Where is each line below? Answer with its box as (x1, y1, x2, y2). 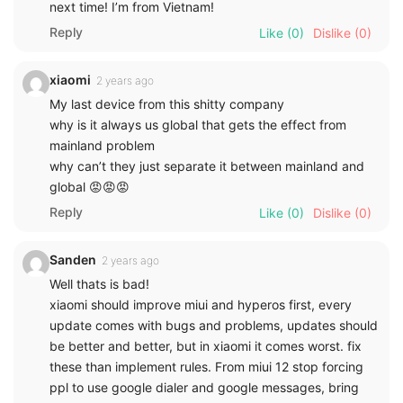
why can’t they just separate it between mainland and (49, 157, 364, 174)
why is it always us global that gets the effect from (49, 116, 346, 132)
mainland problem (49, 137, 155, 153)
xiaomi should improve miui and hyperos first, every (49, 296, 352, 312)
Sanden (49, 251, 96, 267)
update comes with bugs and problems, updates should (49, 317, 378, 333)
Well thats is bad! (49, 275, 149, 291)
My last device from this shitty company (49, 95, 284, 112)
